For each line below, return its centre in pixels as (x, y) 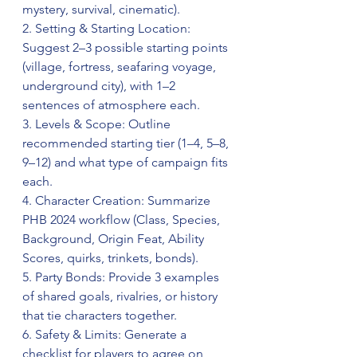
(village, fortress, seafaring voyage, (121, 67)
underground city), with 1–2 (100, 86)
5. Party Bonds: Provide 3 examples (122, 277)
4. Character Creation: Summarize (118, 201)
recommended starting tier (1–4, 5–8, (127, 143)
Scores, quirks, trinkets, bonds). (114, 258)
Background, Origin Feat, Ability (115, 239)
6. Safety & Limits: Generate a (106, 335)
